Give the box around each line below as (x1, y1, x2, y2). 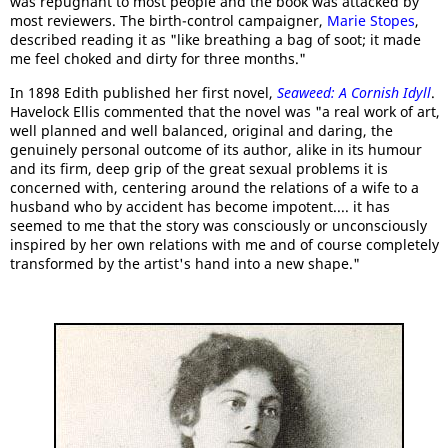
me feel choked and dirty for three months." (10, 49, 306, 68)
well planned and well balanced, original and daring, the (10, 121, 393, 140)
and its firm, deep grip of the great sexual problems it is (10, 159, 388, 178)
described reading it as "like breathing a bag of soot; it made (10, 30, 421, 49)
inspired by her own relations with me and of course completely (10, 235, 439, 254)
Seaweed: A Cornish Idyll (277, 83, 431, 102)
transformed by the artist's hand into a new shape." (10, 254, 360, 273)
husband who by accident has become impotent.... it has (10, 197, 390, 216)
